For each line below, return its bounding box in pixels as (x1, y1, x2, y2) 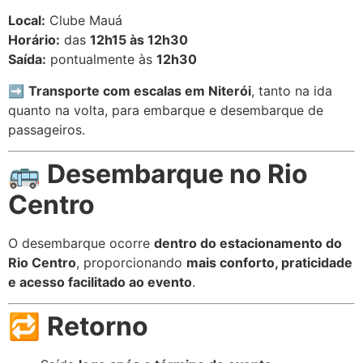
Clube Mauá (45, 12, 122, 29)
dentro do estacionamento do (154, 235, 342, 252)
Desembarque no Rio (47, 158, 308, 190)
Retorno (47, 310, 148, 343)
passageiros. (8, 121, 85, 138)
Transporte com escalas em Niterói (28, 82, 251, 99)
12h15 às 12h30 (90, 32, 188, 49)
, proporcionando (76, 254, 186, 271)
